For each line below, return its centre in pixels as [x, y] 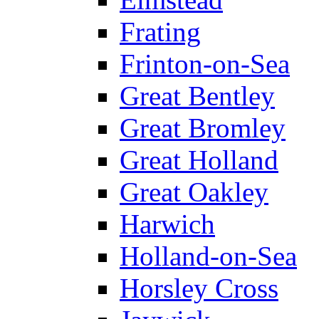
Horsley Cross [199, 288]
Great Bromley [203, 127]
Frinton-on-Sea [205, 63]
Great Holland [199, 159]
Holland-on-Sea [208, 256]
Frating [160, 31]
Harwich [167, 224]
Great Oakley [194, 192]
